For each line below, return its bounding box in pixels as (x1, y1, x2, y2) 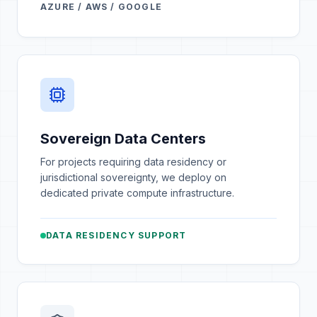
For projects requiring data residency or (40, 156, 226, 168)
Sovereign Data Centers (40, 130, 206, 147)
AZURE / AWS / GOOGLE (40, 1, 162, 12)
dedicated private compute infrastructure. (40, 187, 234, 199)
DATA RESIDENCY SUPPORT (46, 230, 187, 241)
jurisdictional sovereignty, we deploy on (40, 171, 226, 183)
